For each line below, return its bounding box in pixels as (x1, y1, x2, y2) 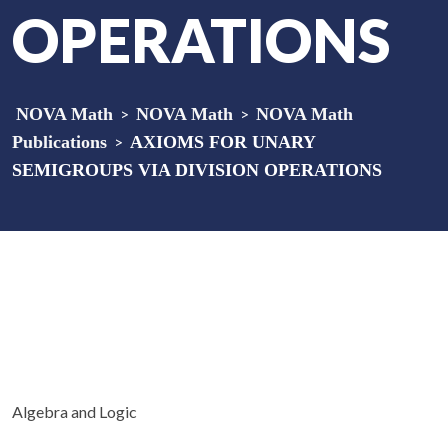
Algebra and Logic (12, 402, 137, 421)
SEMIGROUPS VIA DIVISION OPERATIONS (12, 160, 382, 180)
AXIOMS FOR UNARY (130, 132, 315, 152)
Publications (12, 132, 107, 152)
